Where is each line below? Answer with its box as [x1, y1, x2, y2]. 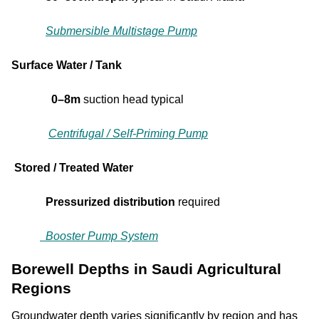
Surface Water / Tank [11, 58, 122, 71]
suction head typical [80, 93, 184, 105]
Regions [11, 279, 71, 296]
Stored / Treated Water [11, 161, 133, 174]
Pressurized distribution [46, 195, 175, 208]
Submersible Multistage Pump [46, 24, 197, 37]
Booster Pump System [43, 229, 158, 242]
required [175, 195, 220, 208]
